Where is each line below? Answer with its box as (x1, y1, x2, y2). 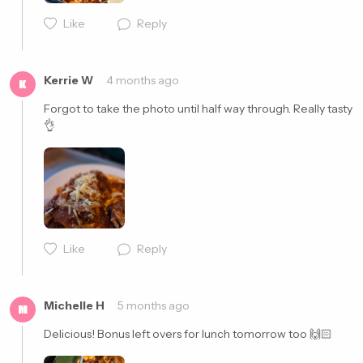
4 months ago (106, 73, 179, 88)
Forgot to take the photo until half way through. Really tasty (44, 101, 352, 116)
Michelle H (44, 298, 105, 313)
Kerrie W (44, 73, 93, 88)
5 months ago (117, 298, 190, 313)
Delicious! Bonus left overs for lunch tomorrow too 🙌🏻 (44, 327, 332, 341)
